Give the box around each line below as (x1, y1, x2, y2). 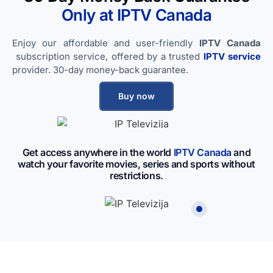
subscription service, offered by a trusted (12, 50, 204, 62)
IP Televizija (174, 185, 224, 196)
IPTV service (203, 50, 261, 62)
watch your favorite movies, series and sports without (17, 157, 256, 170)
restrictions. (110, 169, 163, 182)
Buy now (118, 90, 155, 101)
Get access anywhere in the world (22, 146, 172, 158)
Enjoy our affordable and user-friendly (12, 37, 199, 49)
